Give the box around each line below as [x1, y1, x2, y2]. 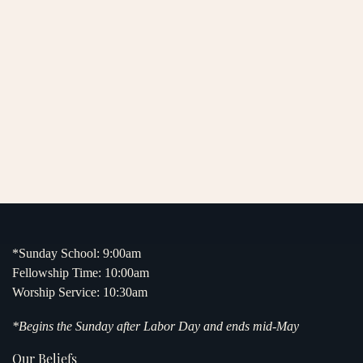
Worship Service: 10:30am [12, 285, 147, 300]
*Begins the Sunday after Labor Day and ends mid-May [12, 319, 299, 334]
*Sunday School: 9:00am [12, 246, 141, 261]
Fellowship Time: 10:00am [12, 266, 149, 280]
